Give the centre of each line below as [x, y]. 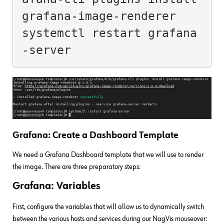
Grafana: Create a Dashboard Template [95, 135]
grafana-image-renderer [99, 16]
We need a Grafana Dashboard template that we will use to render [108, 154]
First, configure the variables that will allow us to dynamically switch [108, 206]
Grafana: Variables [56, 186]
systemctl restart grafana [109, 33]
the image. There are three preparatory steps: [76, 166]
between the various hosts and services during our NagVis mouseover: [110, 218]
